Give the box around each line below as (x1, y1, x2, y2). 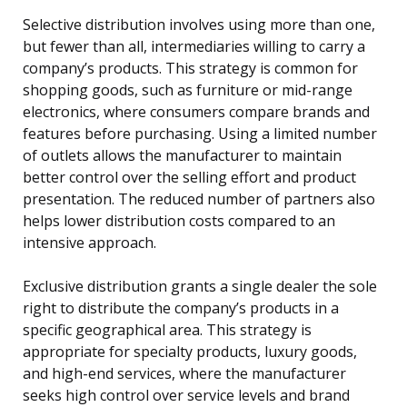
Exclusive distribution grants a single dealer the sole (23, 276, 377, 297)
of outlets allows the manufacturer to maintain (23, 145, 342, 166)
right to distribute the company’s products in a (23, 298, 339, 319)
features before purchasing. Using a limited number (23, 124, 377, 144)
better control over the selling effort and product (23, 167, 356, 188)
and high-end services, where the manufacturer (23, 363, 346, 384)
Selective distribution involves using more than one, (23, 15, 375, 35)
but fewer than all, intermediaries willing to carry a (23, 36, 365, 57)
